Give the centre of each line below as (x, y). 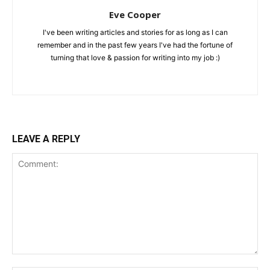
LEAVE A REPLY (46, 139)
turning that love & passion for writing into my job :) (135, 57)
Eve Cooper (135, 14)
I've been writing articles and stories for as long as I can (135, 32)
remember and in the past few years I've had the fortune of (135, 45)
